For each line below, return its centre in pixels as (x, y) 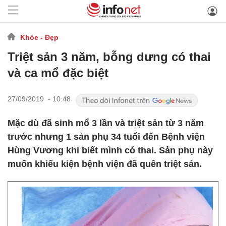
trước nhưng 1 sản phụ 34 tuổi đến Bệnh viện (106, 137)
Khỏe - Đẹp (39, 37)
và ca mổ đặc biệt (58, 73)
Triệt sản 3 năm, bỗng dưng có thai (109, 57)
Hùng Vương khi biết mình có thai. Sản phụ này (110, 150)
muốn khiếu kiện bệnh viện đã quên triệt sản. (105, 164)
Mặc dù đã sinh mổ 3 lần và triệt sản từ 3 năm (106, 123)
